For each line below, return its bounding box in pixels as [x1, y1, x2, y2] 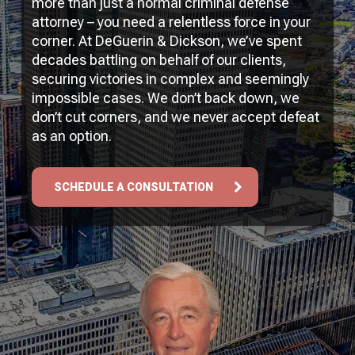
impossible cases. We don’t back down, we [32, 90, 300, 107]
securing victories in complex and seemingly [32, 71, 310, 88]
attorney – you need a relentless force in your [32, 13, 311, 31]
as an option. [32, 128, 113, 145]
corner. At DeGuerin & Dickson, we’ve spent [32, 32, 303, 50]
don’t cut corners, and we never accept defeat [32, 109, 320, 126]
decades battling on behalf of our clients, [32, 52, 287, 69]
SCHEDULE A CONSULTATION [54, 181, 214, 194]
